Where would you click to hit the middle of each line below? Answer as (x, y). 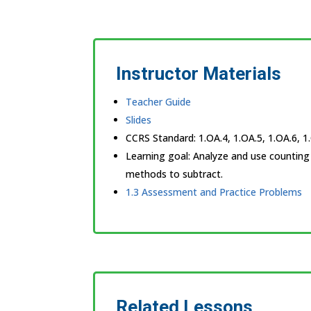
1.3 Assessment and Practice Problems (214, 192)
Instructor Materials (199, 73)
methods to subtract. (175, 174)
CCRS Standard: (162, 137)
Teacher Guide (159, 101)
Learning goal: (160, 155)
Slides (139, 119)
